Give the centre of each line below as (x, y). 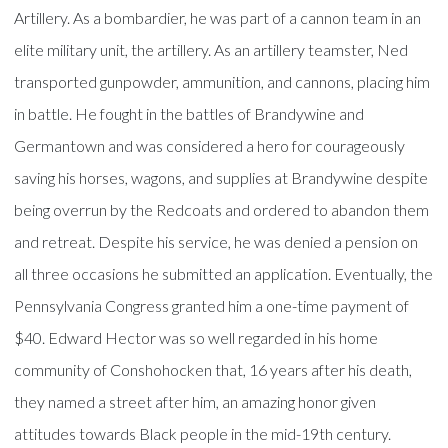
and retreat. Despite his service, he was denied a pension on (216, 241)
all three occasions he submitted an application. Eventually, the (224, 273)
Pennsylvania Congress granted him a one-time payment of (212, 305)
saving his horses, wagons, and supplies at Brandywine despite (221, 177)
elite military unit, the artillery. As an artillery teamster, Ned (211, 49)
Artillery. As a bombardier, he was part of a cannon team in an (218, 17)
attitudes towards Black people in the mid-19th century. (203, 433)
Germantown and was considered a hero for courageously (210, 145)
